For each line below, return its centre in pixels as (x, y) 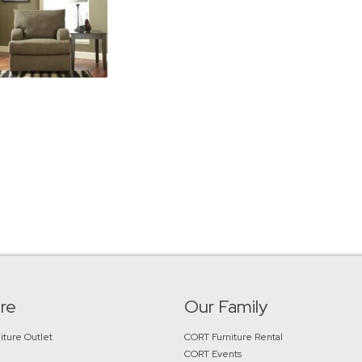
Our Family (226, 306)
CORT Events (215, 354)
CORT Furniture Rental (234, 337)
